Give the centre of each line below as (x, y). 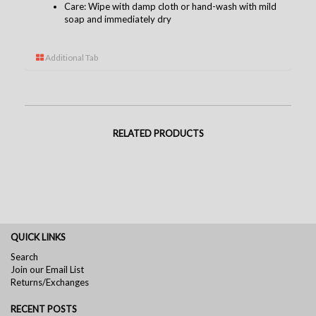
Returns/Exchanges (50, 282)
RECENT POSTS (44, 309)
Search (24, 256)
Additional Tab (71, 57)
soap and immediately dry (118, 19)
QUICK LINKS (38, 237)
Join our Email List (47, 269)
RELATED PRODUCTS (158, 133)
